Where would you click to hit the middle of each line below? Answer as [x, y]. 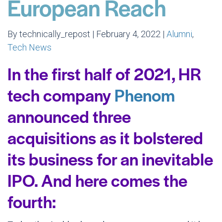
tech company [61, 95]
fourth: [32, 201]
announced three [69, 116]
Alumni [179, 34]
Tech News [29, 47]
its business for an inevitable [110, 159]
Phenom [145, 95]
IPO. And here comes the [97, 180]
